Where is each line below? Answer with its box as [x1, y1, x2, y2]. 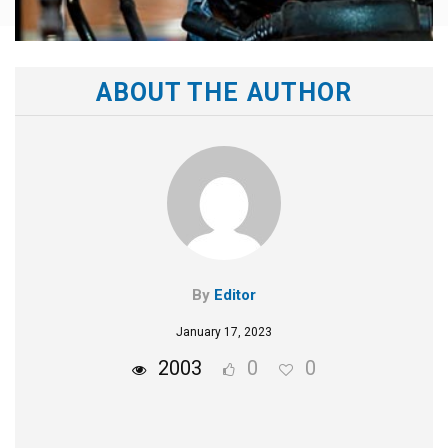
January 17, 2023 [176, 325, 272, 340]
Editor [214, 286, 256, 305]
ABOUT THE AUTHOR [95, 78, 353, 108]
